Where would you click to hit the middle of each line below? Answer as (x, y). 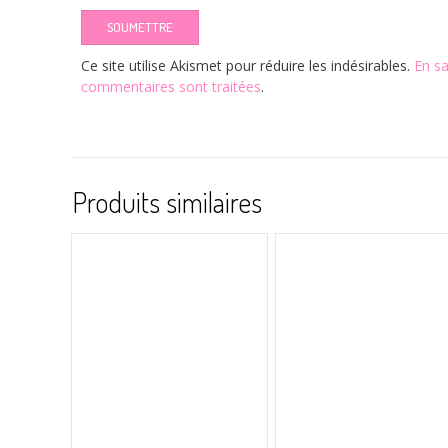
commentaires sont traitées (170, 86)
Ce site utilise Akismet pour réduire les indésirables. (247, 65)
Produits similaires (167, 201)
